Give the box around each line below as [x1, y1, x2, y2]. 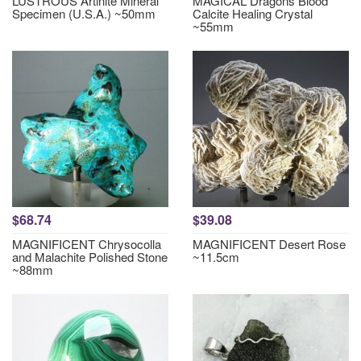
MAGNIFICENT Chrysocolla [12, 235, 161, 252]
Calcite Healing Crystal [193, 5, 313, 22]
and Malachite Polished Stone [12, 248, 168, 265]
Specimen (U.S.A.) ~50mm [12, 5, 156, 22]
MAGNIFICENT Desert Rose [193, 235, 346, 252]
